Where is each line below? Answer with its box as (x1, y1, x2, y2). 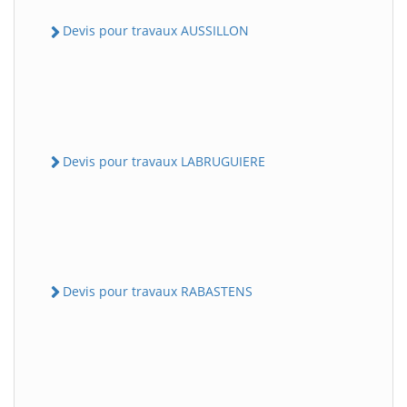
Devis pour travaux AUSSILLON (63, 22, 249, 40)
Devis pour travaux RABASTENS (63, 282, 253, 300)
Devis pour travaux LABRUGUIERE (63, 152, 265, 170)
